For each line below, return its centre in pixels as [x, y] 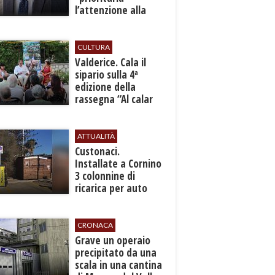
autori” [91, 124]
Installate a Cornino [118, 164]
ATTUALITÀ [96, 136]
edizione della [106, 87]
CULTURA [94, 47]
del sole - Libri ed [112, 111]
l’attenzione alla [111, 10]
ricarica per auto [111, 188]
